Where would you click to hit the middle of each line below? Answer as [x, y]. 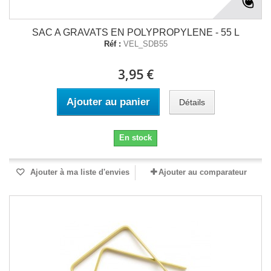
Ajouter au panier [108, 102]
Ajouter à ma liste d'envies [79, 172]
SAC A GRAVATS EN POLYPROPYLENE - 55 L [135, 32]
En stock [135, 138]
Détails [192, 102]
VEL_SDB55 [145, 44]
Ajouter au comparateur [203, 172]
